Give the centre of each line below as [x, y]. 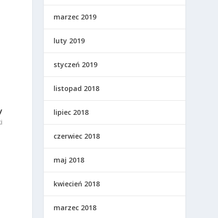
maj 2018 [69, 160]
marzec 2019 [75, 17]
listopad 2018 [77, 89]
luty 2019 [69, 41]
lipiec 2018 [71, 112]
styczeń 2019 [76, 65]
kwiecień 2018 [77, 184]
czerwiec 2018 [77, 136]
